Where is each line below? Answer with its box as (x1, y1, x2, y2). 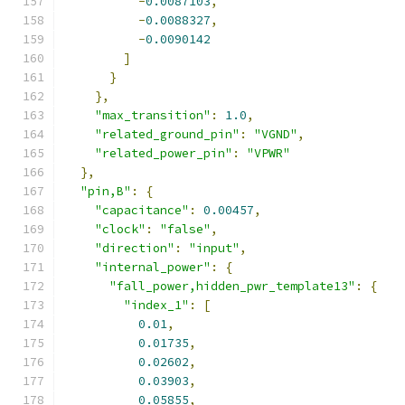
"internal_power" (95, 259, 211, 275)
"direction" (95, 240, 174, 256)
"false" (160, 221, 211, 237)
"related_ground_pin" (95, 127, 240, 142)
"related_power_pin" (95, 146, 232, 161)
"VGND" (254, 127, 297, 142)
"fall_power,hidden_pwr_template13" (109, 278, 355, 294)
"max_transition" (95, 108, 211, 123)
